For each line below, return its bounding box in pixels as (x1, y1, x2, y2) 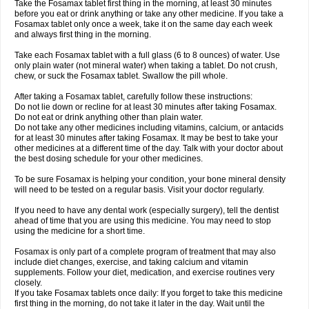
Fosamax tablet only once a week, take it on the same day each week (14, 19, 272, 29)
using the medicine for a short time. (14, 226, 145, 236)
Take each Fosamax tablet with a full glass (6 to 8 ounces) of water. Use (14, 50, 280, 60)
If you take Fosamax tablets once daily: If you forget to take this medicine (14, 288, 283, 298)
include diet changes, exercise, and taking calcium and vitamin (14, 257, 248, 267)
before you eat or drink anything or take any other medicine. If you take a (14, 9, 283, 19)
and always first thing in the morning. (14, 30, 151, 39)
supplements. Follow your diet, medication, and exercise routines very (14, 268, 275, 277)
